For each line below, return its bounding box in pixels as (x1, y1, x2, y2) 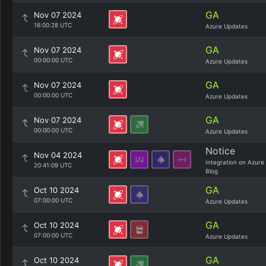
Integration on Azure (205, 159, 264, 166)
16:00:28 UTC (34, 21, 72, 28)
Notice (205, 145, 235, 157)
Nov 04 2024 (34, 150, 82, 160)
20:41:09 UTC (34, 161, 72, 169)
